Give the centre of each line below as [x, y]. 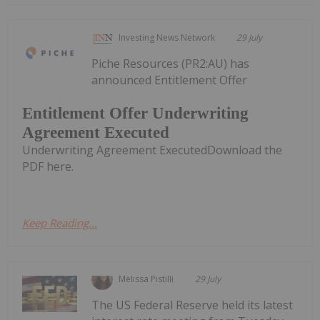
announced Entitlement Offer [170, 80]
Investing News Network [167, 38]
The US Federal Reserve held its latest [192, 305]
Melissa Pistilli [146, 279]
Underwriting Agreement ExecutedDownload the [152, 150]
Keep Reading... [60, 222]
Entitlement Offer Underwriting [135, 113]
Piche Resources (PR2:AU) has [171, 64]
